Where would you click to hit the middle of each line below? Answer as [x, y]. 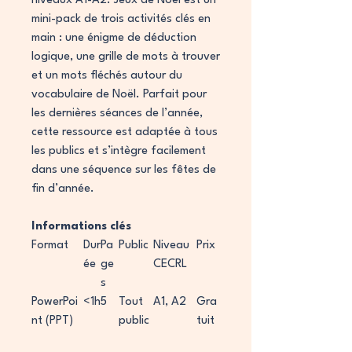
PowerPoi [55, 302]
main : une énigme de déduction [114, 38]
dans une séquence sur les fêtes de [124, 170]
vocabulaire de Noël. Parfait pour [119, 95]
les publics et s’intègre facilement [119, 151]
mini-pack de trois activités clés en [121, 19]
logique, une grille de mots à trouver [126, 57]
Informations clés [81, 227]
